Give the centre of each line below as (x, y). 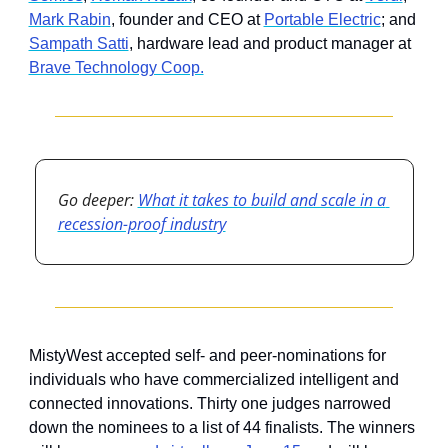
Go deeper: (97, 199)
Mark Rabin (69, 19)
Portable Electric (322, 19)
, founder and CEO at (187, 19)
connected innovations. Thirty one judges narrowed (209, 403)
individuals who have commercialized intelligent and (213, 379)
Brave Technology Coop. (116, 67)
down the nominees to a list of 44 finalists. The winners (221, 427)
